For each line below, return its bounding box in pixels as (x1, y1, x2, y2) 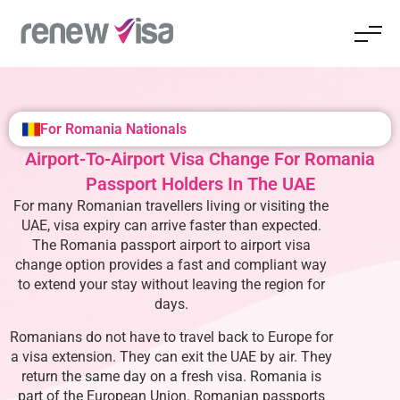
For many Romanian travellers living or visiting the (13, 197, 329, 214)
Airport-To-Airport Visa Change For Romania (25, 148, 375, 170)
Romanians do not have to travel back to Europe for (9, 329, 333, 346)
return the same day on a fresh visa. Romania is (21, 368, 321, 385)
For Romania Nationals (40, 121, 187, 137)
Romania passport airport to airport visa (59, 237, 311, 254)
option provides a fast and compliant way (62, 256, 328, 273)
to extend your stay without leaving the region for (17, 276, 325, 293)
